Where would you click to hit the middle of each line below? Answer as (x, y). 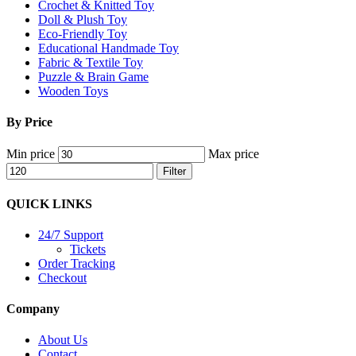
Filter (174, 172)
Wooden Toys (73, 91)
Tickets (88, 249)
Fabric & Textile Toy (91, 62)
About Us (63, 340)
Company (33, 309)
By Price (29, 122)
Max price (234, 154)
